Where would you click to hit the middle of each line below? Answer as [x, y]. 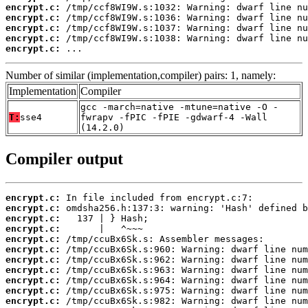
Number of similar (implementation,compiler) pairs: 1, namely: [141, 76]
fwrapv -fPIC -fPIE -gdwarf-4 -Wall [174, 118]
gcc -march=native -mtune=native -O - [179, 107]
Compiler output [64, 159]
